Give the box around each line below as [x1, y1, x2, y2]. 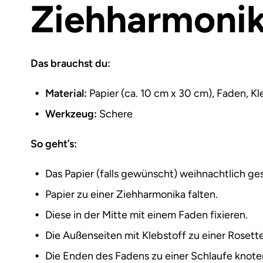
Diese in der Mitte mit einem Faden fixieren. [45, 208, 248, 221]
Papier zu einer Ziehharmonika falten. [45, 188, 218, 200]
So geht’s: [31, 137, 77, 150]
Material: [45, 87, 87, 99]
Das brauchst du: [31, 57, 110, 69]
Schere [97, 107, 133, 120]
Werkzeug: [45, 107, 97, 120]
